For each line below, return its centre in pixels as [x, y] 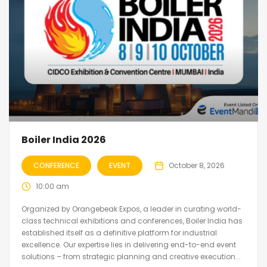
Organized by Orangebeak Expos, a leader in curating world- [131, 209]
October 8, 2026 [197, 166]
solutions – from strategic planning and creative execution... [131, 257]
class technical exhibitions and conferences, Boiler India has [132, 221]
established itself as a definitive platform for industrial [119, 233]
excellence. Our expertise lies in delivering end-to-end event [129, 245]
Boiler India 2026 [64, 140]
